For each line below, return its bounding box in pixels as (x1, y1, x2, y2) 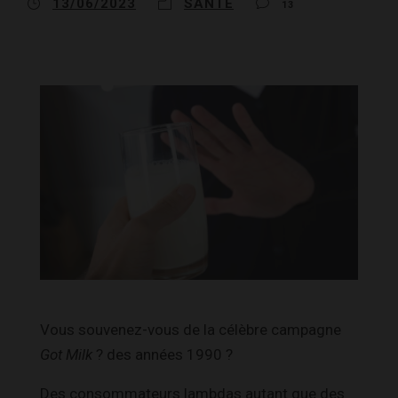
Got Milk (40, 345, 92, 363)
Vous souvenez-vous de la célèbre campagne (40, 320, 341, 338)
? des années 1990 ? (92, 345, 233, 363)
